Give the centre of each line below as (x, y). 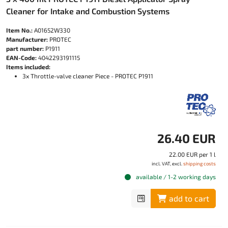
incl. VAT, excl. (167, 163)
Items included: (28, 67)
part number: (25, 48)
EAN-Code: (21, 58)
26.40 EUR (187, 138)
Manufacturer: (27, 39)
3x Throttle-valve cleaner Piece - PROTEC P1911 (88, 76)
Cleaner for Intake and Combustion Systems (88, 11)
